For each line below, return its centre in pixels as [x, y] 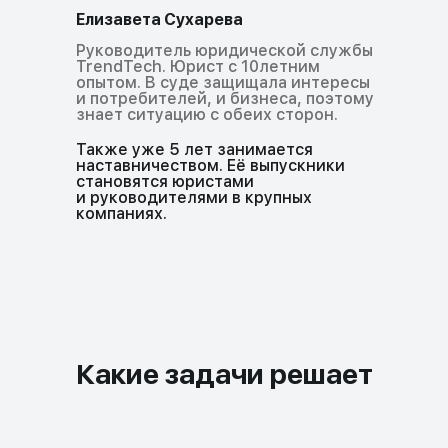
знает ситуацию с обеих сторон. [206, 114]
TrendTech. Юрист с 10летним [197, 66]
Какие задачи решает [224, 373]
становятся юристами [164, 181]
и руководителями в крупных [193, 197]
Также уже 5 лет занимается [194, 149]
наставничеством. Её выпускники [210, 165]
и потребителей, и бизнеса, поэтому [224, 98]
